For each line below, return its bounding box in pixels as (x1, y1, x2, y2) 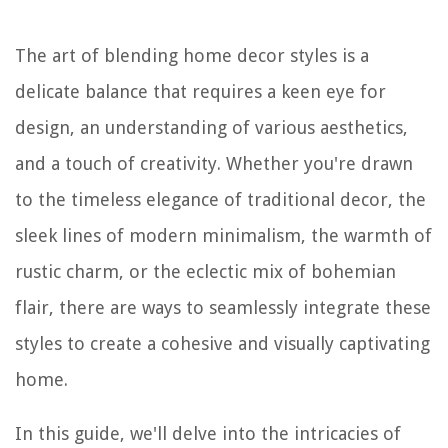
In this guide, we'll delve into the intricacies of (15, 423, 401, 445)
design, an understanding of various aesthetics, (15, 117, 408, 139)
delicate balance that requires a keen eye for (15, 81, 386, 103)
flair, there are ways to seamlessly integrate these (15, 297, 431, 319)
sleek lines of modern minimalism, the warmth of (15, 225, 432, 247)
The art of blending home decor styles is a (15, 45, 369, 67)
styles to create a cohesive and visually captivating (15, 333, 430, 355)
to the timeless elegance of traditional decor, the (15, 189, 426, 211)
